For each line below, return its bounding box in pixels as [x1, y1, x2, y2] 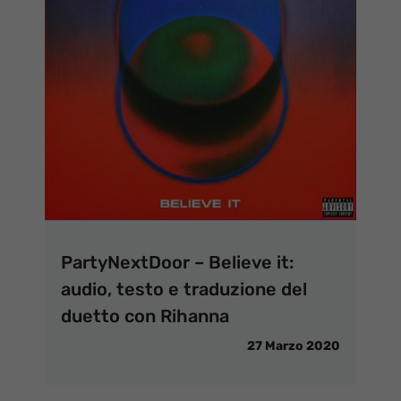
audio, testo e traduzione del [61, 278, 307, 300]
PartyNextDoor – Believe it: [61, 252, 294, 273]
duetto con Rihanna [61, 305, 229, 327]
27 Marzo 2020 [247, 338, 340, 354]
